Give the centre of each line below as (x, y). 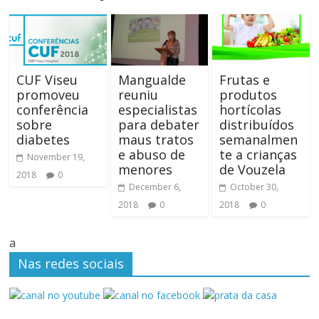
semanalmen (258, 140)
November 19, (56, 157)
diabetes (43, 140)
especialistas (157, 110)
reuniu (138, 95)
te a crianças (258, 155)
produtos (248, 95)
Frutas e (244, 80)
